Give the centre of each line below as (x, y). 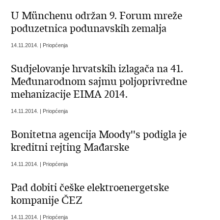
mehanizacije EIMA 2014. (69, 95)
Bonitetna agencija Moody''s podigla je (99, 135)
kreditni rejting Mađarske (70, 148)
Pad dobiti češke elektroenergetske (90, 188)
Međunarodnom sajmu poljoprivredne (99, 82)
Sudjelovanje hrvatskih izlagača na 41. (97, 69)
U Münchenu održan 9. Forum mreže (97, 16)
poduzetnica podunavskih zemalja (89, 29)
